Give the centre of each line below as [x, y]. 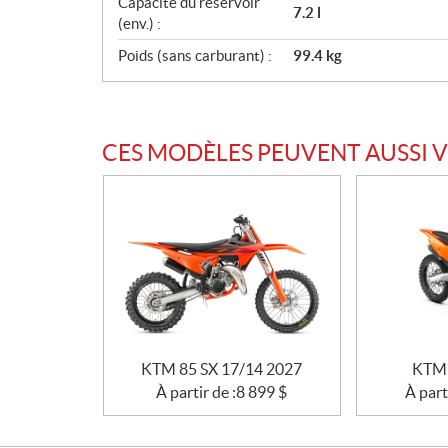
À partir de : [196, 392]
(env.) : [139, 23]
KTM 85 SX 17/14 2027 [222, 369]
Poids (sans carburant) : [195, 55]
